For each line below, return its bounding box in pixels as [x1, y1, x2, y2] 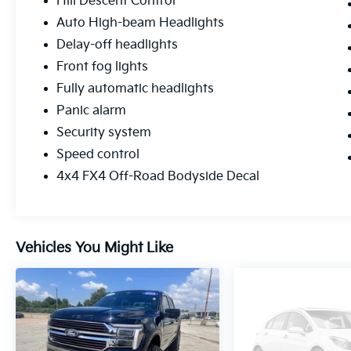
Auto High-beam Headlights [56, 16, 225, 31]
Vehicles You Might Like [16, 240, 173, 257]
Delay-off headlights [56, 38, 179, 53]
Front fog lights [56, 60, 149, 75]
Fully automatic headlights [56, 81, 215, 97]
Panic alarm [56, 103, 127, 119]
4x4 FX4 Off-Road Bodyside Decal [56, 169, 260, 185]
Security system [56, 125, 152, 141]
